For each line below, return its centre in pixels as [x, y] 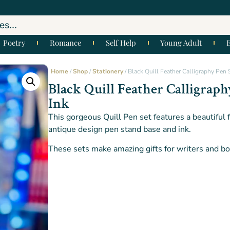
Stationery [108, 71]
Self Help [121, 43]
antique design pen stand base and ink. [119, 129]
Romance [65, 43]
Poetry [14, 43]
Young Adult [181, 43]
